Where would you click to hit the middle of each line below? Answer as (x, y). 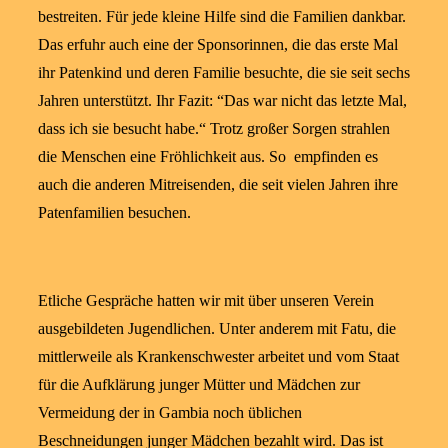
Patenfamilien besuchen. (114, 212)
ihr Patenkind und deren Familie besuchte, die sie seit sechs (224, 72)
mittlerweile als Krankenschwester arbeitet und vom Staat (218, 356)
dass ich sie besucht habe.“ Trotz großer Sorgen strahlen (214, 128)
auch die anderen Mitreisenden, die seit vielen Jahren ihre (218, 184)
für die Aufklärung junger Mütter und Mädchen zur (199, 384)
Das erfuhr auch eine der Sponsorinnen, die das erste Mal (218, 44)
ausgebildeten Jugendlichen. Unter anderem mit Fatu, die (217, 328)
